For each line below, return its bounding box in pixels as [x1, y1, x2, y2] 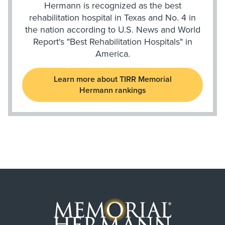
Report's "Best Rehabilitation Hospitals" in [33, 36, 192, 47]
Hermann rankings [79, 85, 146, 95]
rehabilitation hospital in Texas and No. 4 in [29, 12, 196, 23]
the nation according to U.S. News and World [25, 24, 200, 35]
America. [95, 48, 130, 59]
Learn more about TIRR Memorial [53, 74, 172, 84]
